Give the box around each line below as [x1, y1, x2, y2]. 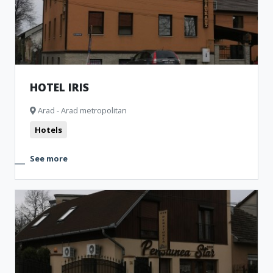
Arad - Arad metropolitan [36, 105, 127, 116]
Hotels [35, 124, 62, 135]
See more [30, 153, 68, 164]
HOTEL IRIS [30, 80, 89, 94]
